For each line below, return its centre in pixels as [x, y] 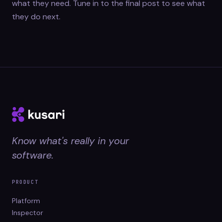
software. [33, 155]
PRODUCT [25, 182]
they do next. [36, 17]
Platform [26, 201]
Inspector [28, 213]
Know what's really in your [70, 141]
